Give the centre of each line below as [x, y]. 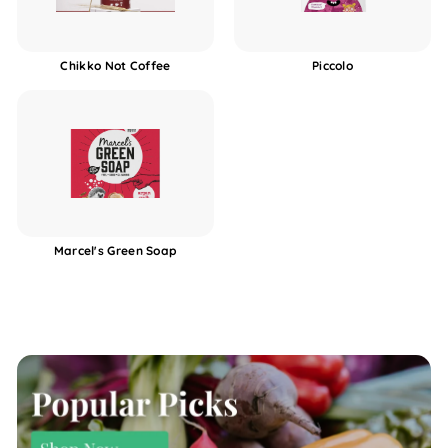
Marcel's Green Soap [115, 251]
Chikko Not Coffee [115, 65]
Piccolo [332, 65]
